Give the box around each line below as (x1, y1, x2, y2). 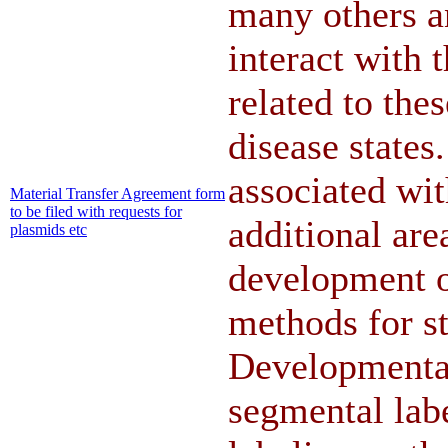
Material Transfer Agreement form (10, 184, 225, 202)
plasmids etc (10, 220, 87, 238)
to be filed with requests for (10, 202, 182, 220)
